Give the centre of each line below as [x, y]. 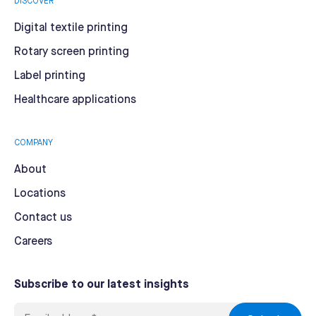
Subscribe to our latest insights [102, 284]
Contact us [43, 217]
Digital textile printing [71, 28]
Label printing [50, 75]
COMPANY [34, 142]
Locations [40, 193]
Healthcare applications [75, 99]
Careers [33, 241]
